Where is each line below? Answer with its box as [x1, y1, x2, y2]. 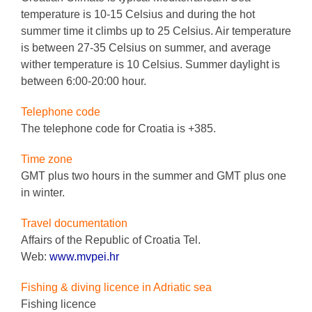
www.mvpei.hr [49, 250, 119, 263]
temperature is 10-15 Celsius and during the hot [21, 8, 255, 20]
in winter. [21, 186, 65, 198]
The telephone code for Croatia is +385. [21, 122, 216, 134]
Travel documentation [21, 217, 127, 229]
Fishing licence [21, 297, 99, 310]
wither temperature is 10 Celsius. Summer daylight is [21, 58, 280, 70]
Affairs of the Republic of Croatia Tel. [21, 233, 201, 246]
